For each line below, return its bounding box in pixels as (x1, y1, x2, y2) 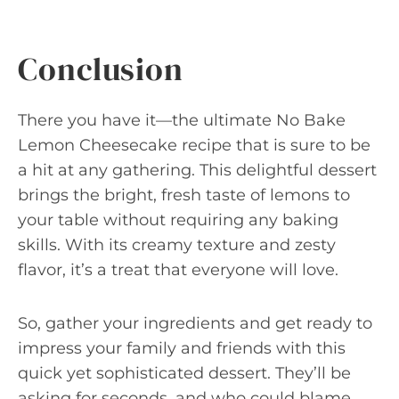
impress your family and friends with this (18, 338, 346, 358)
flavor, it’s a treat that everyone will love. (18, 259, 338, 280)
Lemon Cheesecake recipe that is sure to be (18, 134, 370, 155)
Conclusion (18, 46, 183, 91)
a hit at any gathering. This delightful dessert (18, 159, 377, 180)
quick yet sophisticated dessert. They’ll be (18, 362, 351, 383)
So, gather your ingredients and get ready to (18, 313, 372, 333)
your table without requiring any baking (18, 209, 338, 230)
